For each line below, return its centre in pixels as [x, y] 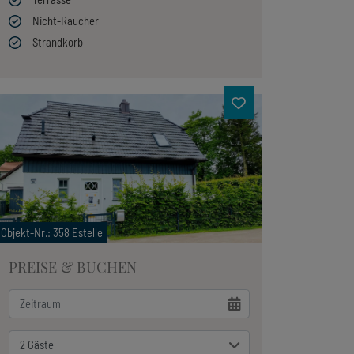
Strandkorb [58, 41]
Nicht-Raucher [66, 20]
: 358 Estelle [75, 233]
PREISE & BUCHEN [73, 267]
